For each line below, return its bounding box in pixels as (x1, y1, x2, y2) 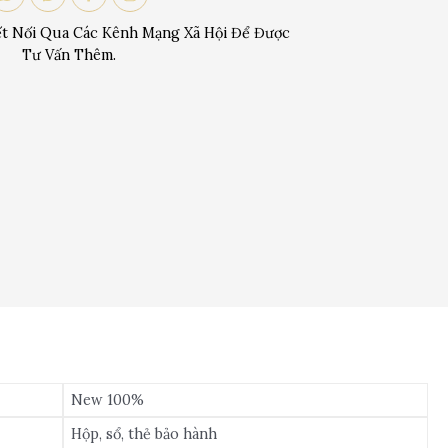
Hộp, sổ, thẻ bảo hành (71, 424, 218, 443)
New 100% (71, 390, 145, 409)
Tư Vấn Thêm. (21, 46, 116, 65)
